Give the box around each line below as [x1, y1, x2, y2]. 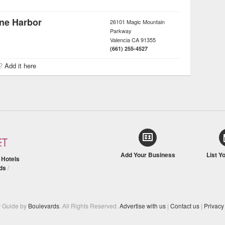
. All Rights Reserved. [59, 201, 120, 210]
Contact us [170, 201, 199, 210]
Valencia [110, 35, 130, 44]
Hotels [1, 154, 20, 163]
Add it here [5, 60, 36, 70]
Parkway [110, 26, 132, 35]
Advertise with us [120, 201, 166, 210]
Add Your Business [120, 150, 175, 159]
